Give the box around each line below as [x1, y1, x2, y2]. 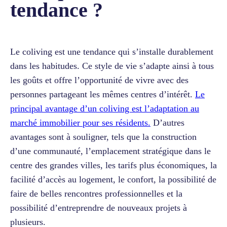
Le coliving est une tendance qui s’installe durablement [10, 46, 213, 57]
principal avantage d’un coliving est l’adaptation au [10, 103, 199, 113]
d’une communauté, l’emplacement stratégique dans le [10, 145, 211, 156]
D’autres [150, 117, 184, 128]
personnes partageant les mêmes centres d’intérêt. [10, 89, 195, 99]
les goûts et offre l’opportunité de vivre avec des [10, 74, 188, 85]
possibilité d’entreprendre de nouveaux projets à [10, 202, 187, 213]
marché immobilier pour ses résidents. [10, 117, 150, 128]
